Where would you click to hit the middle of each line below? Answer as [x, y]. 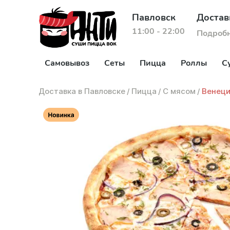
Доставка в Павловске [82, 91]
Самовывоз [67, 63]
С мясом [179, 91]
